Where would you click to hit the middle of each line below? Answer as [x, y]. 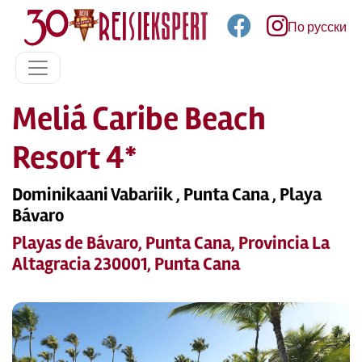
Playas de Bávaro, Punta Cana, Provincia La [171, 243]
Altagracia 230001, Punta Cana [126, 264]
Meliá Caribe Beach [139, 119]
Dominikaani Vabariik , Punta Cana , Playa [167, 195]
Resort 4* [75, 158]
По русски [317, 27]
